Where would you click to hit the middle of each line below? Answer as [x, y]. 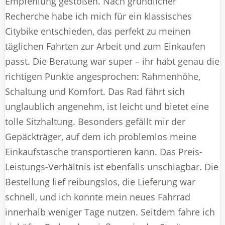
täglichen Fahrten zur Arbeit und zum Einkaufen [105, 46]
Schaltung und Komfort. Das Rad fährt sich [95, 91]
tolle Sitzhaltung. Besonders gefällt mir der [95, 121]
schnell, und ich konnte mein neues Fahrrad [98, 197]
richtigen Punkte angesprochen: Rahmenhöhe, [103, 76]
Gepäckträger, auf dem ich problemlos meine [101, 136]
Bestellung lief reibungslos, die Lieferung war [100, 182]
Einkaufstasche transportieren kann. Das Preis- [104, 151]
